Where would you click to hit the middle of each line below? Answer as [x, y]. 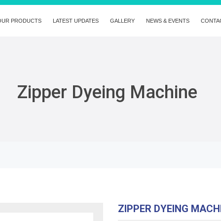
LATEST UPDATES [76, 21]
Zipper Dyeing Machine [108, 92]
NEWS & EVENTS [168, 21]
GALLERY [122, 21]
